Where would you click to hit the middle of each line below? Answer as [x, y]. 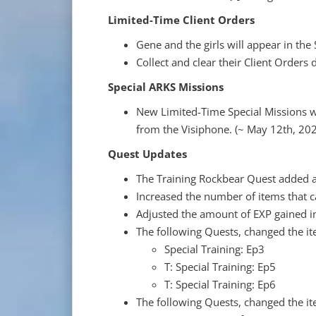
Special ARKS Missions [166, 86]
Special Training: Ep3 [214, 249]
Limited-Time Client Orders [181, 19]
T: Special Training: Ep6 [220, 284]
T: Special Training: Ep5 [220, 266]
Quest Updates [147, 153]
